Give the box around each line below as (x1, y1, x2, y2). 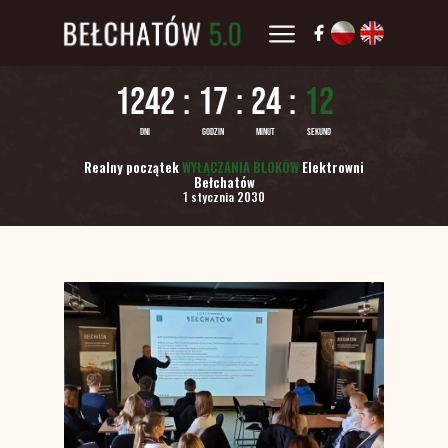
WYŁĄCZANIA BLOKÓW (179, 157, 299, 177)
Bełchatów (193, 172, 255, 192)
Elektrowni (299, 157, 364, 177)
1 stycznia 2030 (183, 188, 265, 205)
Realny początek (84, 157, 179, 177)
